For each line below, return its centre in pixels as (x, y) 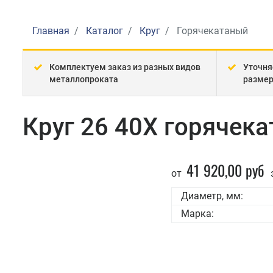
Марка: (197, 214)
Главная (51, 31)
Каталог (105, 31)
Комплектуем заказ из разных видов (125, 67)
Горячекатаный (211, 31)
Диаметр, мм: (212, 196)
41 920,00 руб (225, 170)
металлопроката (84, 79)
